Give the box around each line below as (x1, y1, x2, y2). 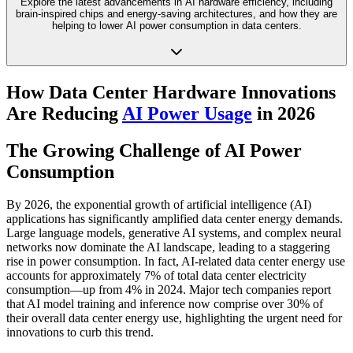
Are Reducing (6, 102, 122, 124)
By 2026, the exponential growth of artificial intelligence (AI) (6, 198, 311, 212)
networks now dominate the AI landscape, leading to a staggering (6, 240, 330, 255)
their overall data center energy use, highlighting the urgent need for (6, 311, 342, 325)
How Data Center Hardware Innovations (6, 81, 336, 102)
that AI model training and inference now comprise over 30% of (6, 297, 323, 311)
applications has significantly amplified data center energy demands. (6, 212, 343, 226)
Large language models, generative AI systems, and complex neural (6, 226, 341, 240)
